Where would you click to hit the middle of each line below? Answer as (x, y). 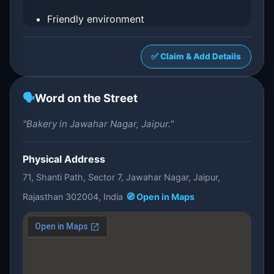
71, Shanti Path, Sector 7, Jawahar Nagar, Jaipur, (121, 177)
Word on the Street (86, 98)
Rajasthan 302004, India (73, 197)
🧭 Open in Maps (160, 197)
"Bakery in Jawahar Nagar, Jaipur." (98, 124)
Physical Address (64, 159)
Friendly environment (96, 19)
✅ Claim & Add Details (196, 56)
